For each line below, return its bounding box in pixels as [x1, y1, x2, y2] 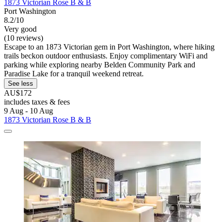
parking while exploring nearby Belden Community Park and [4, 60, 195, 69]
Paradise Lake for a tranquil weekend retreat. [4, 69, 144, 78]
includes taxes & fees [4, 98, 70, 107]
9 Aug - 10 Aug [4, 107, 53, 115]
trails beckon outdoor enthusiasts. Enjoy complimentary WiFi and [4, 52, 208, 60]
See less [8, 80, 33, 88]
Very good [4, 25, 37, 34]
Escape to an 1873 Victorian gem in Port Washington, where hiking [4, 43, 215, 52]
